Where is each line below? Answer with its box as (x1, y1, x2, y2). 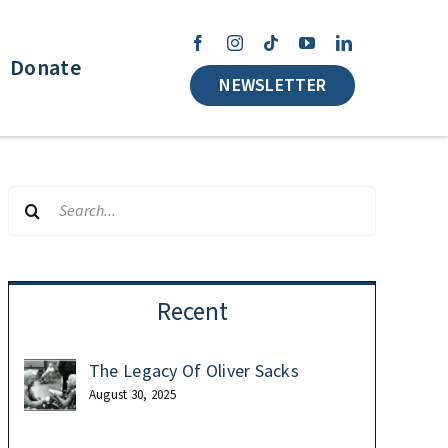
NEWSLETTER (219, 73, 327, 99)
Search (6, 186, 59, 212)
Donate (10, 51, 82, 84)
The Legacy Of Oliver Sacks (88, 359, 299, 385)
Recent (156, 294, 228, 331)
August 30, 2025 (88, 386, 177, 405)
